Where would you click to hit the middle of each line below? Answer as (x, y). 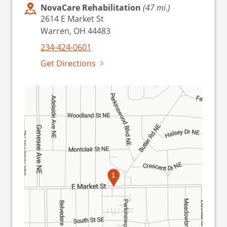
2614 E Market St (72, 19)
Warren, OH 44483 (75, 31)
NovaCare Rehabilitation (92, 8)
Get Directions (68, 63)
